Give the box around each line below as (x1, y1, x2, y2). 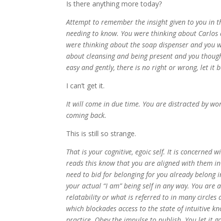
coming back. (66, 110, 107, 120)
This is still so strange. (66, 129, 137, 138)
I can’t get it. (66, 81, 105, 90)
